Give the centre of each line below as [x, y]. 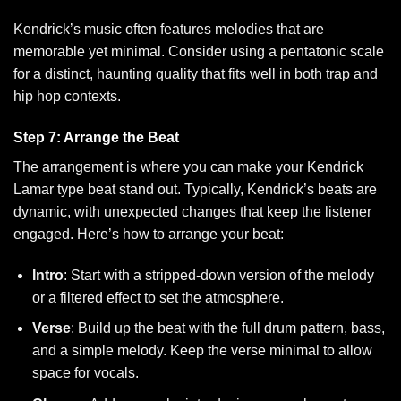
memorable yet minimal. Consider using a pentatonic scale [199, 52]
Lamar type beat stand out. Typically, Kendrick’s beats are [195, 189]
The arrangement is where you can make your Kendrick [188, 166]
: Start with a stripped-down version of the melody [218, 275]
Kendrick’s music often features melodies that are [169, 30]
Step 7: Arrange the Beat [96, 137]
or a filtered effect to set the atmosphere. [158, 297]
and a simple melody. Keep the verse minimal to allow [202, 351]
